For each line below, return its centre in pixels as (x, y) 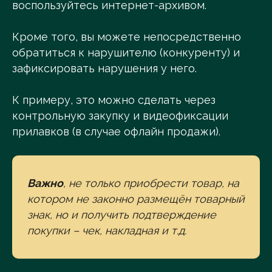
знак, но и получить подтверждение (122, 215)
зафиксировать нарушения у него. (104, 69)
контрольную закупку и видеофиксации (120, 116)
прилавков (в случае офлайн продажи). (116, 132)
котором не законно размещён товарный (136, 199)
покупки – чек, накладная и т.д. (107, 231)
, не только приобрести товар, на (151, 183)
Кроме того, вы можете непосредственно (127, 37)
